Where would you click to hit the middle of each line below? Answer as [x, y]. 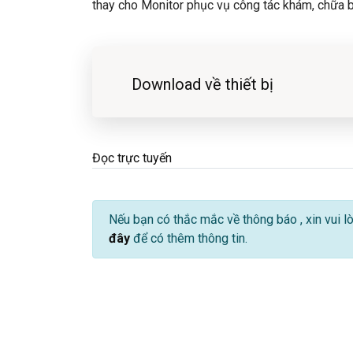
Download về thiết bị [203, 84]
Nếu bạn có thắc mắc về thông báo [204, 219]
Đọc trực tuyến [132, 158]
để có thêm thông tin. [189, 238]
